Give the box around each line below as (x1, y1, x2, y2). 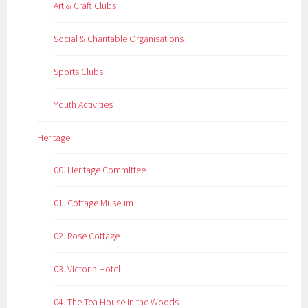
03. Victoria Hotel (54, 262, 121, 275)
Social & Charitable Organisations (54, 32, 184, 45)
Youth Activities (54, 98, 113, 111)
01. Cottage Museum (54, 196, 134, 209)
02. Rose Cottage (54, 229, 120, 242)
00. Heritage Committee (54, 163, 146, 176)
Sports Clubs (54, 65, 104, 78)
